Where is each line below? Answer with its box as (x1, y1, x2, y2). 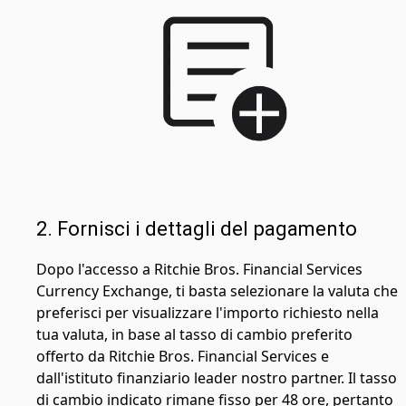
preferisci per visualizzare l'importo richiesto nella (36, 302, 379, 323)
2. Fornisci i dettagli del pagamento (36, 217, 357, 240)
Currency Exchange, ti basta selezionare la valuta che (36, 280, 398, 301)
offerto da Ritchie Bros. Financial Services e (36, 345, 329, 366)
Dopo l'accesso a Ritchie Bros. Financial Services (36, 258, 362, 279)
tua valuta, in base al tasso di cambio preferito (36, 324, 353, 344)
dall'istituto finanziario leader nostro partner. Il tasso (36, 367, 397, 388)
